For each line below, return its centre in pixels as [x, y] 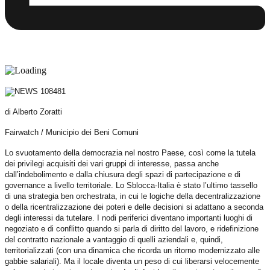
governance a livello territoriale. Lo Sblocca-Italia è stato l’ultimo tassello [131, 185]
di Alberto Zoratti [33, 111]
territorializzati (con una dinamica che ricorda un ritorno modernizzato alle [132, 250]
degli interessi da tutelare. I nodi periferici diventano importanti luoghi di [129, 218]
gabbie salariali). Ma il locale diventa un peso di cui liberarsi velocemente [132, 261]
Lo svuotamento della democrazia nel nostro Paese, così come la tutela [130, 152]
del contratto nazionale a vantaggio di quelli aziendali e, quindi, [114, 239]
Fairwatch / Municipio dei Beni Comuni [72, 132]
